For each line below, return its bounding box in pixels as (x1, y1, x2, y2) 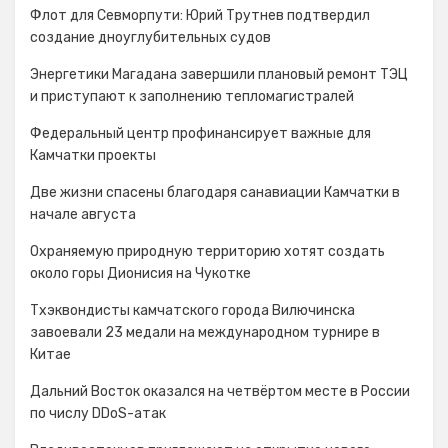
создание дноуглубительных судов (30, 29, 271, 46)
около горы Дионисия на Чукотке (30, 265, 251, 282)
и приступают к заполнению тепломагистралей (30, 88, 354, 105)
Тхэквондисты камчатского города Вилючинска (30, 302, 355, 319)
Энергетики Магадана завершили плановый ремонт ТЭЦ (30, 66, 408, 83)
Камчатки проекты (30, 147, 156, 164)
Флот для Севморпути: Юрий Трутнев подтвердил (30, 7, 370, 24)
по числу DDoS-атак (30, 405, 166, 422)
